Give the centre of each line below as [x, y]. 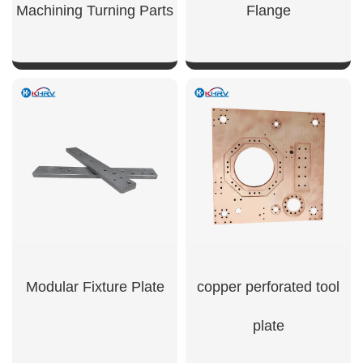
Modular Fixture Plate [95, 287]
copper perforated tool [268, 287]
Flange [268, 11]
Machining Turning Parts [95, 11]
